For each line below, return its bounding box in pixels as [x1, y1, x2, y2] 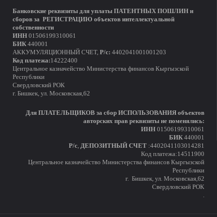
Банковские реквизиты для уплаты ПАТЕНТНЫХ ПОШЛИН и [12, 8, 193, 15]
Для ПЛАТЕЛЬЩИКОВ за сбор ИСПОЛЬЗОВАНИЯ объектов [26, 109, 205, 117]
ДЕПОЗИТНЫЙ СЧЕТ [80, 142, 147, 150]
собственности [12, 24, 54, 31]
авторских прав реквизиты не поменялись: [83, 118, 205, 125]
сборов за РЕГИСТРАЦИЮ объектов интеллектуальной [12, 16, 174, 23]
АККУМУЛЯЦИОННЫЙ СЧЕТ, [12, 49, 100, 56]
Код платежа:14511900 [141, 151, 205, 158]
